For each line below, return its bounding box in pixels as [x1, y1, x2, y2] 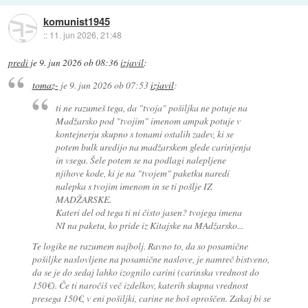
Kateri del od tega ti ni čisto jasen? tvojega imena [56, 206, 243, 219]
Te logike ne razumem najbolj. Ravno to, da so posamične [32, 239, 248, 253]
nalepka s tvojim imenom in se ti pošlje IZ [56, 179, 213, 192]
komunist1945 [43, 14, 110, 30]
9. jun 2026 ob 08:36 [39, 56, 119, 69]
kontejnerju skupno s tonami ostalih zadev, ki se [56, 127, 234, 140]
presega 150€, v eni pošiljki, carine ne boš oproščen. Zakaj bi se [32, 291, 271, 305]
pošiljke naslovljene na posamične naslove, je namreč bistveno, [32, 252, 269, 266]
